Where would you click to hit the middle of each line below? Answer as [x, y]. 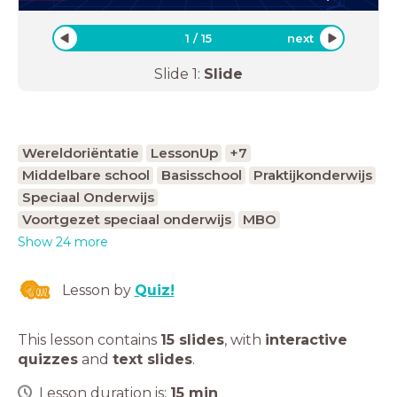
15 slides [192, 339]
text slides [152, 359]
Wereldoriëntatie [80, 152]
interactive [306, 339]
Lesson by [98, 290]
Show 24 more [63, 241]
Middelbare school [86, 175]
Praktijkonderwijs [312, 175]
